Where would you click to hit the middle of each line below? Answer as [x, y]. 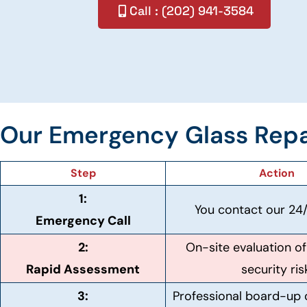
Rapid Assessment [83, 269]
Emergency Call [83, 221]
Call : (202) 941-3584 [192, 11]
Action [277, 173]
